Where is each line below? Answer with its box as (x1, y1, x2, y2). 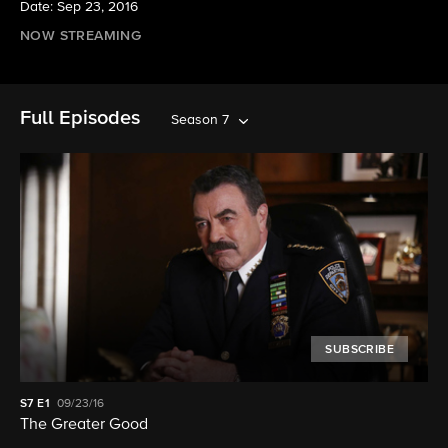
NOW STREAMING (20, 29, 142, 43)
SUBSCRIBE (325, 344, 394, 357)
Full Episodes (20, 108, 140, 128)
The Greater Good (20, 417, 148, 434)
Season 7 (171, 113, 229, 127)
